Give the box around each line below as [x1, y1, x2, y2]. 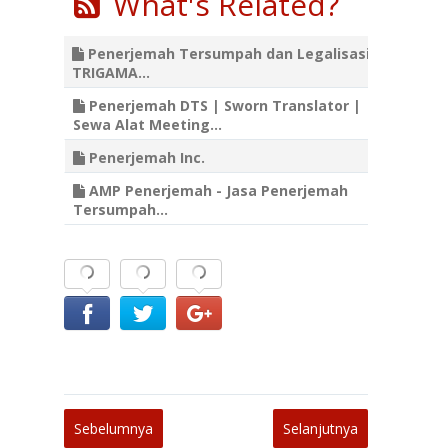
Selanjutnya [283, 419, 358, 438]
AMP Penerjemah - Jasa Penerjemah [85, 181, 348, 200]
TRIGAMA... [72, 63, 150, 82]
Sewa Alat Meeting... [73, 115, 222, 134]
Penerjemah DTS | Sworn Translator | [85, 96, 361, 115]
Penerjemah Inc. [85, 148, 205, 167]
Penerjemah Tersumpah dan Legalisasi [84, 44, 370, 63]
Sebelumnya [74, 419, 153, 438]
